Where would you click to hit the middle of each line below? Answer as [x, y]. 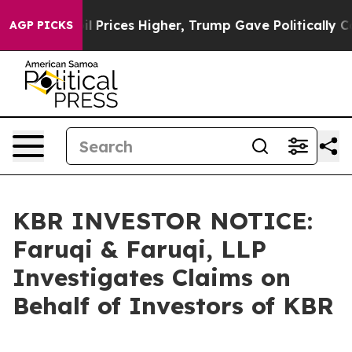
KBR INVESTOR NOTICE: [163, 221]
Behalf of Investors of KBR [173, 306]
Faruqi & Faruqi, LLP [139, 249]
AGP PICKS [41, 25]
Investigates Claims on [152, 277]
